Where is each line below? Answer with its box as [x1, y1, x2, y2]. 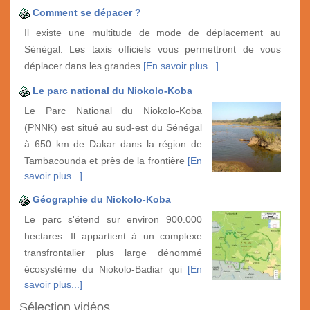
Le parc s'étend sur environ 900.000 [24, 214, 202, 226]
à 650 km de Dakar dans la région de [24, 138, 202, 150]
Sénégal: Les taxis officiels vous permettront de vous [24, 44, 281, 55]
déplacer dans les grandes [24, 60, 143, 72]
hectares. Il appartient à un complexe [24, 230, 202, 242]
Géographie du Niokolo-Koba [33, 194, 171, 206]
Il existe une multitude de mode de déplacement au [24, 27, 281, 39]
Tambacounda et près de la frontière [24, 155, 188, 167]
